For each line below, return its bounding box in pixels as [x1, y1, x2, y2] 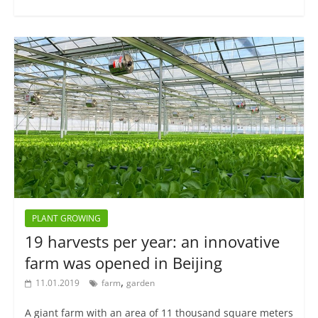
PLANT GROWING [31, 212, 101, 225]
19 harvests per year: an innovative [24, 231, 280, 253]
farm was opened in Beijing [24, 252, 222, 274]
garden [126, 277, 155, 290]
